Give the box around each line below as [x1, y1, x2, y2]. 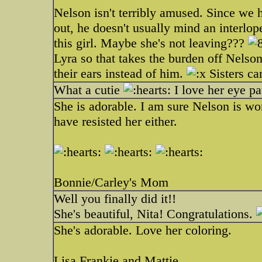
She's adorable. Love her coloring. [54, 223, 232, 237]
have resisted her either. [54, 114, 177, 129]
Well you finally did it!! [54, 191, 176, 206]
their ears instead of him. [54, 66, 187, 81]
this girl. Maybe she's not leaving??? [54, 36, 248, 50]
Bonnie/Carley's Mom [54, 175, 168, 189]
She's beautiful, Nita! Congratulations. [54, 206, 256, 221]
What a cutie [54, 82, 123, 97]
